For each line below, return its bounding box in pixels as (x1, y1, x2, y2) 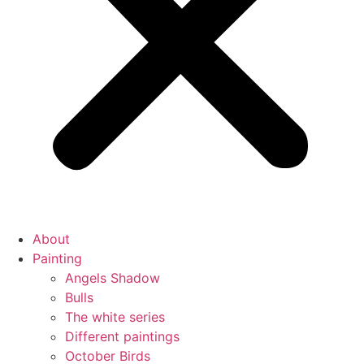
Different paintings (65, 328, 180, 344)
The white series (65, 309, 165, 325)
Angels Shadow (65, 270, 160, 286)
